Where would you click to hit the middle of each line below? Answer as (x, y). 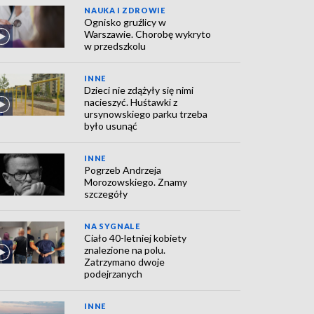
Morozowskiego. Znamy (136, 182)
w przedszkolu (115, 46)
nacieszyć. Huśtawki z (131, 102)
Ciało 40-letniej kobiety (136, 238)
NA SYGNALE (112, 226)
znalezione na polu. (125, 250)
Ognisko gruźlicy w (125, 22)
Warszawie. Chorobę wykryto (148, 34)
